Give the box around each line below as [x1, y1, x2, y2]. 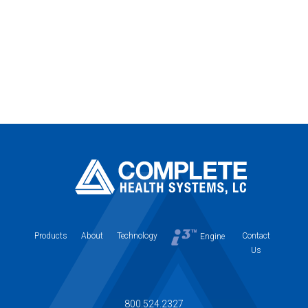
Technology [117, 230, 157, 241]
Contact [241, 230, 270, 241]
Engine [199, 232, 225, 242]
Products [34, 230, 67, 241]
